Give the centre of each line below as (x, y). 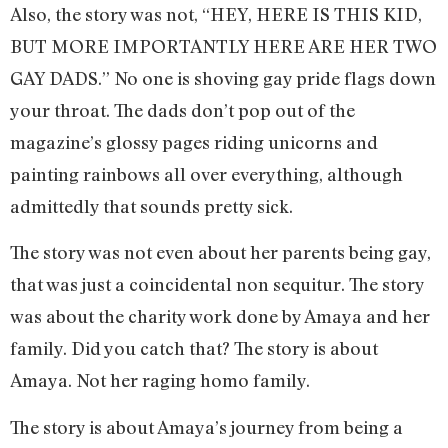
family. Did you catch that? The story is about (194, 348)
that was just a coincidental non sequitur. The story (217, 284)
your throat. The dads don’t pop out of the (182, 109)
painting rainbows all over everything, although (206, 173)
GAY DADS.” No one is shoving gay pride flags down (223, 77)
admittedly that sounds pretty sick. (151, 205)
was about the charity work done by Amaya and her (220, 316)
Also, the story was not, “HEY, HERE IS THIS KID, (216, 13)
